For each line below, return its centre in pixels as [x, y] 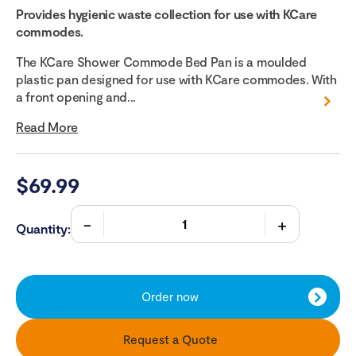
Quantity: [43, 229]
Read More [47, 127]
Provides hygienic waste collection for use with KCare [167, 14]
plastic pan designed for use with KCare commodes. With [176, 79]
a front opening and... [76, 97]
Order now [170, 297]
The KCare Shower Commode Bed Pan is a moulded [161, 62]
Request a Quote [170, 340]
